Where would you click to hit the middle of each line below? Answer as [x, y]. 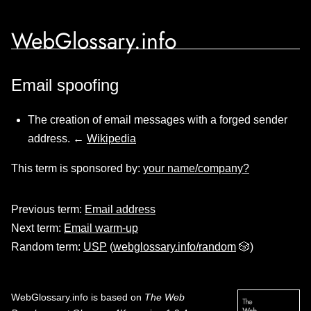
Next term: [37, 228]
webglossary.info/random [175, 247]
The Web [165, 297]
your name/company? [196, 168]
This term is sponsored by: [77, 168]
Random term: [47, 247]
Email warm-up [101, 228]
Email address [120, 209]
